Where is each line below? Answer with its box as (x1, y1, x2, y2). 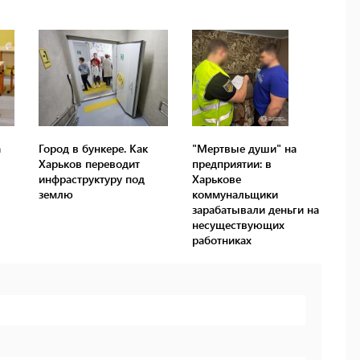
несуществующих (191, 217, 284, 233)
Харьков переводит (39, 156, 141, 172)
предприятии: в (191, 156, 272, 172)
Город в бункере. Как (39, 141, 149, 157)
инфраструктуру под (39, 171, 145, 187)
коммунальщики (191, 186, 278, 202)
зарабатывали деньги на (191, 202, 319, 218)
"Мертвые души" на (191, 141, 297, 157)
